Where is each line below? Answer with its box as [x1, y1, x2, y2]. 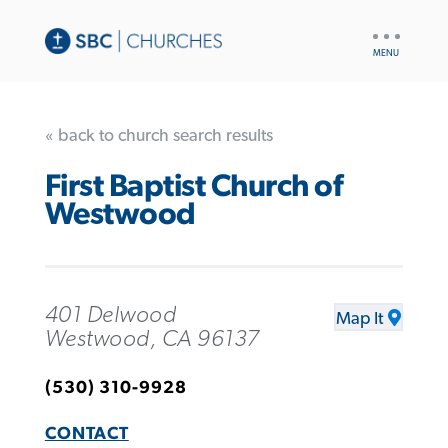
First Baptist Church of [44, 171, 343, 203]
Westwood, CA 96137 [44, 326, 260, 351]
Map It [336, 309, 384, 328]
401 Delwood [44, 302, 177, 327]
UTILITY [368, 23, 417, 37]
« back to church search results [44, 126, 273, 145]
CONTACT [44, 424, 129, 443]
